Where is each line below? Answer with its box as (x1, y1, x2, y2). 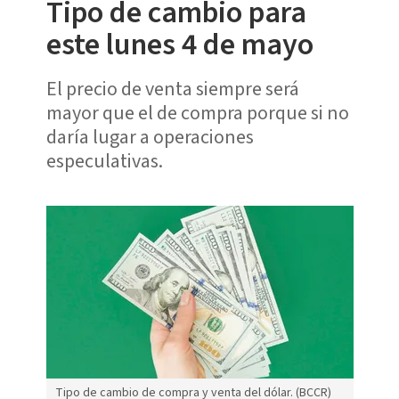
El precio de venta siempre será (45, 74, 299, 103)
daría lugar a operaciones (45, 122, 254, 151)
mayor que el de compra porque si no (45, 98, 349, 127)
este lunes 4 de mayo (45, 22, 313, 67)
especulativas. (45, 146, 163, 175)
